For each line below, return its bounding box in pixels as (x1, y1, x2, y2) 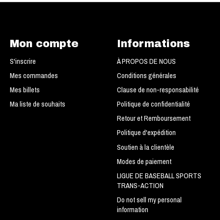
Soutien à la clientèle (116, 142, 174, 152)
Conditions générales (116, 70, 176, 81)
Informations (116, 38, 190, 50)
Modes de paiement (116, 156, 171, 166)
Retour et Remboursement (116, 113, 191, 124)
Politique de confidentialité (116, 99, 190, 110)
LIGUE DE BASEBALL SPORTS (116, 170, 201, 181)
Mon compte (9, 38, 79, 50)
